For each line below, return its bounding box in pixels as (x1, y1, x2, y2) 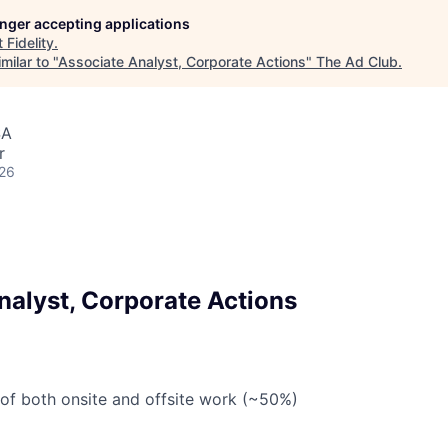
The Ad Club (316, 52, 398, 70)
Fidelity (7, 33, 54, 51)
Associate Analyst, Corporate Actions (58, 52, 306, 70)
